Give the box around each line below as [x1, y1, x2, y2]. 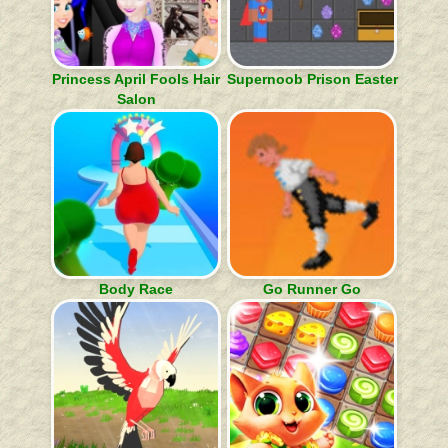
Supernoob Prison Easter [226, 71, 398, 87]
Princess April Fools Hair [52, 71, 220, 87]
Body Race [99, 281, 173, 297]
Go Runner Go [263, 281, 361, 297]
